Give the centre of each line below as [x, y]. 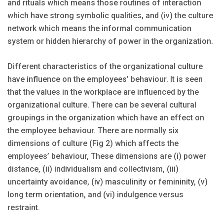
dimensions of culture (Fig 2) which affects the [93, 144]
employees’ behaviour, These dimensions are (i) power [107, 156]
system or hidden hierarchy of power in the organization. [110, 41]
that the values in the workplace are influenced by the [103, 92]
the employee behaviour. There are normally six [93, 131]
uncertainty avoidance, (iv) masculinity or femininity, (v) [108, 182]
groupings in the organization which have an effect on [106, 118]
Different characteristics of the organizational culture [105, 67]
